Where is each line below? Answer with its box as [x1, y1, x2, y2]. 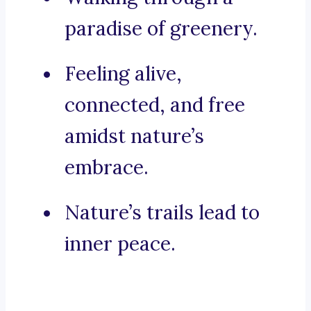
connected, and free [65, 92, 245, 118]
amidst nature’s [65, 124, 204, 149]
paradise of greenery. [65, 16, 258, 42]
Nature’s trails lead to [65, 200, 260, 226]
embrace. [65, 155, 149, 180]
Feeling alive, [65, 61, 182, 87]
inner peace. [65, 231, 176, 257]
